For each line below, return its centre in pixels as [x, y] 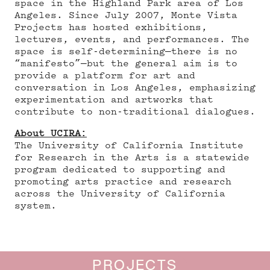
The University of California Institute [129, 146]
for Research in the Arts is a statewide [132, 158]
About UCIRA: [51, 134]
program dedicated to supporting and [120, 170]
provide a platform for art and [105, 76]
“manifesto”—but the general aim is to [126, 64]
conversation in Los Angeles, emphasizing [135, 88]
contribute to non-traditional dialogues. [135, 112]
